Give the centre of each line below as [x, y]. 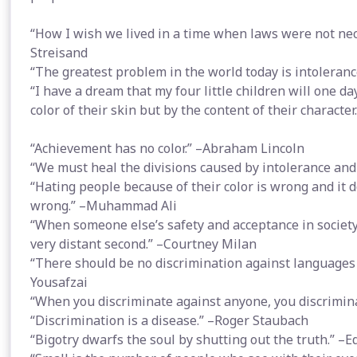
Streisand [59, 53]
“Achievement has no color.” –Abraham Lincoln [167, 148]
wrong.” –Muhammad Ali [104, 206]
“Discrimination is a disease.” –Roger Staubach [169, 320]
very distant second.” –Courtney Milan [143, 244]
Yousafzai [59, 282]
